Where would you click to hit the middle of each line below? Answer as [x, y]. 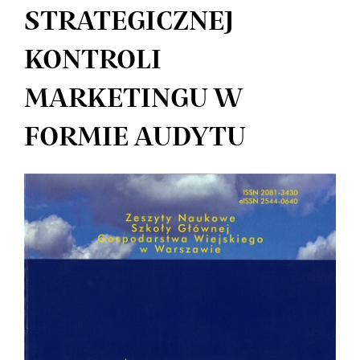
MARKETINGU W [133, 100]
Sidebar [74, 231]
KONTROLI [93, 61]
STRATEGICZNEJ [129, 22]
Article [68, 192]
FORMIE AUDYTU [135, 138]
